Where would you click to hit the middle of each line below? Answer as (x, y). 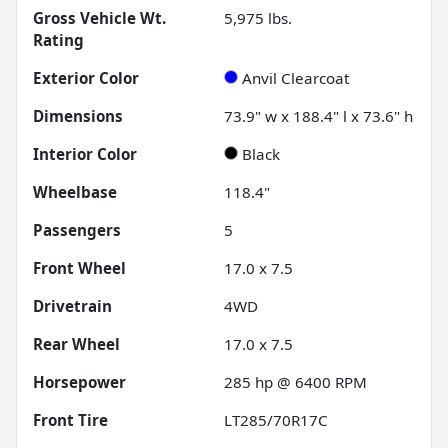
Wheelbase (75, 191)
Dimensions (78, 115)
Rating (58, 39)
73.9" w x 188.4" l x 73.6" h (318, 115)
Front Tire (70, 419)
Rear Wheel (76, 343)
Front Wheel (79, 267)
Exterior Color (86, 77)
